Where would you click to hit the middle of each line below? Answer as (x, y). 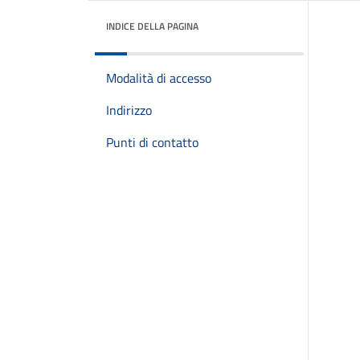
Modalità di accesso (159, 78)
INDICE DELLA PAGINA (152, 26)
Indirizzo (129, 110)
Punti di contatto (152, 142)
